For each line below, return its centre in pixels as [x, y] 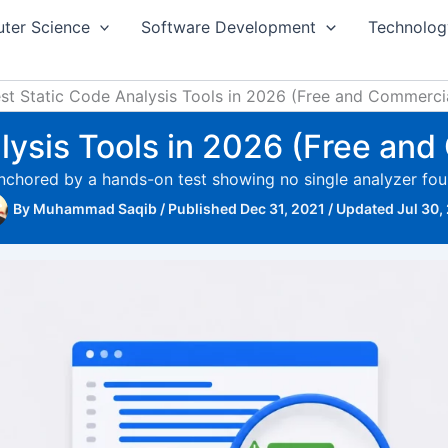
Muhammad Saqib [96, 208]
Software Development [229, 27]
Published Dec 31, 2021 [246, 208]
